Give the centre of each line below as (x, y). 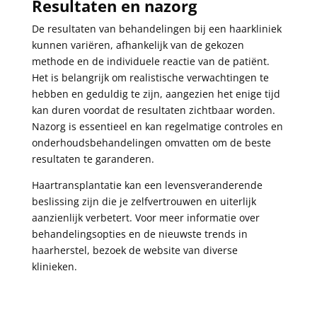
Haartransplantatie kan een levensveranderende (147, 185)
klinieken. (54, 266)
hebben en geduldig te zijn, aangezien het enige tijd (156, 93)
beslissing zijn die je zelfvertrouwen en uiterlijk (144, 201)
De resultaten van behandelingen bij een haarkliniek (156, 28)
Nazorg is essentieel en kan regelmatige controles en (157, 126)
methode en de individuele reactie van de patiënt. (150, 61)
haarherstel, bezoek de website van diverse (134, 250)
